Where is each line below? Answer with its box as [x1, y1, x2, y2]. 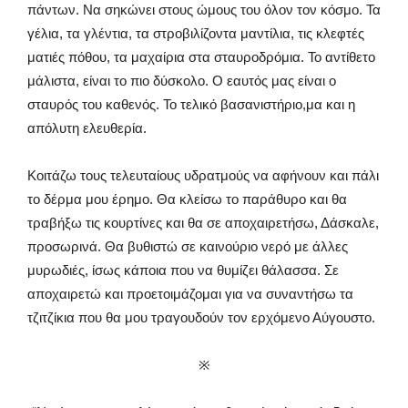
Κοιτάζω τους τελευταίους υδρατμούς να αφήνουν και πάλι [27, 168, 379, 183]
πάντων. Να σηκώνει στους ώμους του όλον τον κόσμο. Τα [27, 2, 381, 17]
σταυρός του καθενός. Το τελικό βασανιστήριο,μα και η [27, 97, 355, 112]
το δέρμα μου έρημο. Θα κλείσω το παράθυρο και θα [27, 191, 347, 207]
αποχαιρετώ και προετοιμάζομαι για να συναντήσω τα [27, 286, 353, 301]
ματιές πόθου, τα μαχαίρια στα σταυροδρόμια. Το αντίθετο [27, 49, 375, 65]
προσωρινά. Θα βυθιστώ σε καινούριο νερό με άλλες [27, 239, 348, 254]
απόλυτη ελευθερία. [27, 120, 147, 136]
